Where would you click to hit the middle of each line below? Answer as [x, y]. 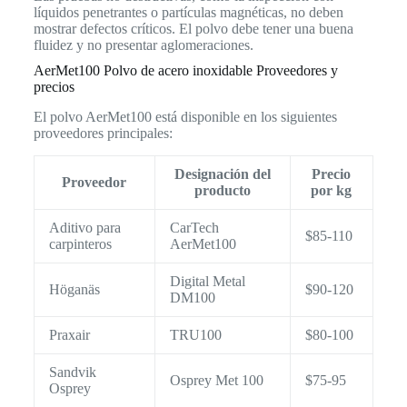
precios [54, 86]
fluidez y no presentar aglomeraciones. [143, 45]
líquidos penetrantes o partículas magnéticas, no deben [188, 12]
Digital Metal [207, 281]
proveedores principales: [103, 133]
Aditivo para [84, 227]
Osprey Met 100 [216, 380]
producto [222, 190]
